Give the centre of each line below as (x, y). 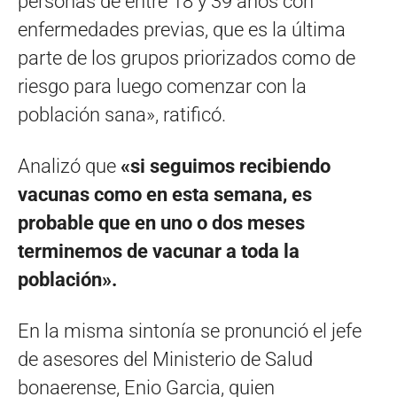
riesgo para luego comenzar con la (162, 87)
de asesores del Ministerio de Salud (165, 360)
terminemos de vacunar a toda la (159, 252)
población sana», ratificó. (122, 115)
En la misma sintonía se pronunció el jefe (190, 331)
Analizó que (69, 167)
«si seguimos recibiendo (226, 167)
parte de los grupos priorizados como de (187, 58)
